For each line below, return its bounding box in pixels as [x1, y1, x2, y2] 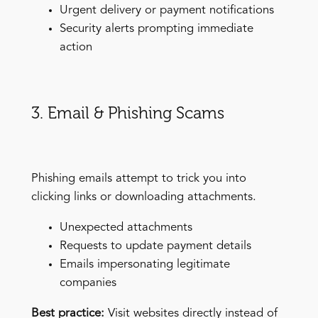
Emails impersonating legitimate [59, 258, 230, 270]
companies [59, 276, 116, 289]
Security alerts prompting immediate [59, 22, 253, 35]
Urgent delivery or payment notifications [59, 4, 274, 16]
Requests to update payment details [59, 239, 251, 252]
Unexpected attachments [59, 221, 192, 234]
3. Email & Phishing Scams [31, 102, 224, 123]
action [59, 40, 92, 53]
